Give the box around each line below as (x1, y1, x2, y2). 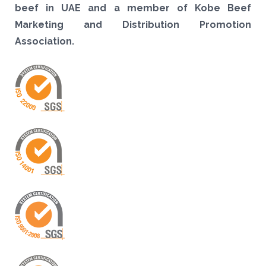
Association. (15, 36, 74, 47)
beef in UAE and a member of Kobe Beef (15, 2, 251, 14)
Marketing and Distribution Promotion (15, 19, 251, 30)
